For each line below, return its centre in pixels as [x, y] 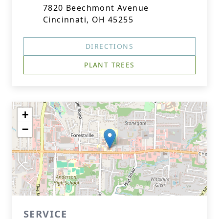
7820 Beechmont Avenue [96, 8]
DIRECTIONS [109, 46]
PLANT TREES [109, 65]
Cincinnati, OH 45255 [88, 20]
